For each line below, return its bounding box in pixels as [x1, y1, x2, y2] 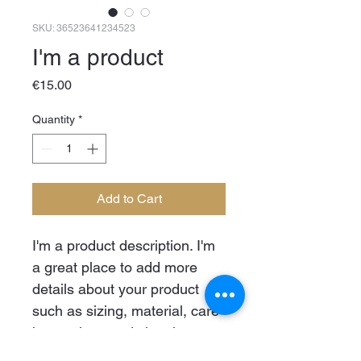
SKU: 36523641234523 [32, 23, 135, 34]
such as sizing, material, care [32, 302, 223, 319]
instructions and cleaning [32, 324, 196, 341]
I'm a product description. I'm [32, 237, 219, 254]
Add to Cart [96, 191, 162, 206]
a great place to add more [32, 259, 201, 276]
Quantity [32, 113, 75, 126]
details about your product [32, 280, 203, 297]
